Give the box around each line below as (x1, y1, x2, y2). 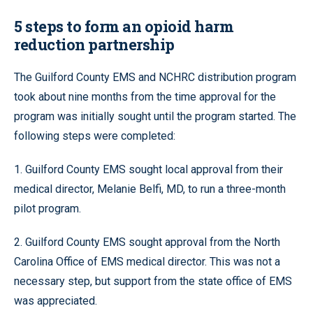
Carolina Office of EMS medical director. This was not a (14, 254, 280, 268)
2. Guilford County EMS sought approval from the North (14, 235, 280, 249)
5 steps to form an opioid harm (14, 15, 233, 36)
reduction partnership (14, 34, 175, 54)
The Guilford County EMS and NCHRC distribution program (14, 70, 296, 84)
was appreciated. (14, 293, 97, 307)
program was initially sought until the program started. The (14, 109, 296, 123)
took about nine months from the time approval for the (14, 89, 276, 103)
